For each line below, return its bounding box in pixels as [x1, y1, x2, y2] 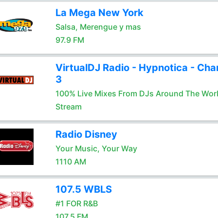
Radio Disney [55, 128, 117, 140]
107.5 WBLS [55, 183, 112, 195]
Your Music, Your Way [55, 144, 137, 153]
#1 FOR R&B [55, 199, 98, 208]
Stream [55, 102, 82, 111]
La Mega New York [55, 7, 144, 18]
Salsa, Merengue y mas [55, 22, 141, 32]
